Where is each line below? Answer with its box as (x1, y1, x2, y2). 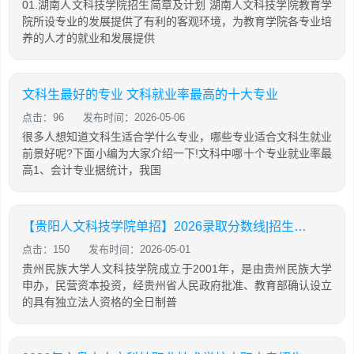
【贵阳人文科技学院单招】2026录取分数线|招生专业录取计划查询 (294, 220, 307, 233)
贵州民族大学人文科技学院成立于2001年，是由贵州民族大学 (22, 262, 332, 275)
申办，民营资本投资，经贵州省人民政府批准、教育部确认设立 (22, 279, 332, 292)
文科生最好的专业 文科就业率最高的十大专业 (22, 88, 278, 101)
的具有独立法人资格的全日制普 (22, 296, 177, 308)
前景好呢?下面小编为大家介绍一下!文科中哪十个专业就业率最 (22, 147, 332, 160)
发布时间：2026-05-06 (83, 111, 185, 123)
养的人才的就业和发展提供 (22, 32, 155, 44)
